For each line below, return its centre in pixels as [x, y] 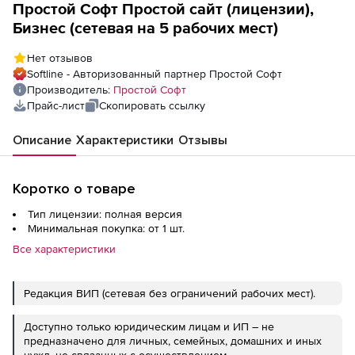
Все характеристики [64, 248]
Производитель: [70, 89]
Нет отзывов [60, 57]
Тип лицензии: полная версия [105, 214]
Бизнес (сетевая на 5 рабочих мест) [145, 27]
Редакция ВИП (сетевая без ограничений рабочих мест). [170, 293]
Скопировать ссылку [152, 105]
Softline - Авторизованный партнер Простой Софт [155, 73]
